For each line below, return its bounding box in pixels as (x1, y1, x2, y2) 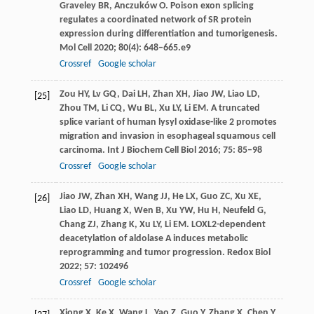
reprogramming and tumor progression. (59, 247, 227, 258)
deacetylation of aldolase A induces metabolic (59, 233, 248, 244)
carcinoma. (59, 144, 107, 156)
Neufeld (222, 205, 255, 216)
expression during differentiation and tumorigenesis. (59, 28, 278, 39)
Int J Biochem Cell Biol (107, 144, 196, 156)
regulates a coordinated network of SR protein (59, 14, 252, 25)
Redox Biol (226, 247, 271, 258)
